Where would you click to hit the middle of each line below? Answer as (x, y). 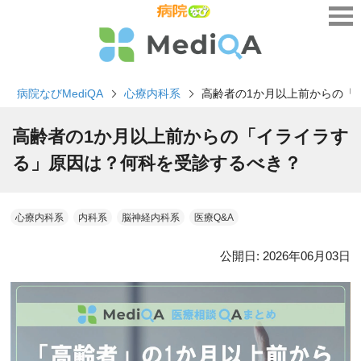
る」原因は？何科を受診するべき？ (157, 164)
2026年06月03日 (307, 256)
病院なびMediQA (60, 94)
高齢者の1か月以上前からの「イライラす (180, 137)
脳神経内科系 (151, 218)
